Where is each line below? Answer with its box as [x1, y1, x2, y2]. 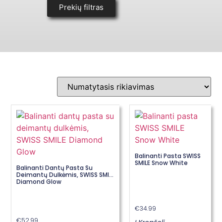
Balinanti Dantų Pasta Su [16, 163, 93, 172]
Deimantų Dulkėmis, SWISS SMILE [16, 170, 115, 179]
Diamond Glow [16, 177, 62, 186]
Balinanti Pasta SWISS [135, 151, 201, 160]
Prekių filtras [59, 2, 104, 12]
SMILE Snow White [135, 158, 188, 167]
